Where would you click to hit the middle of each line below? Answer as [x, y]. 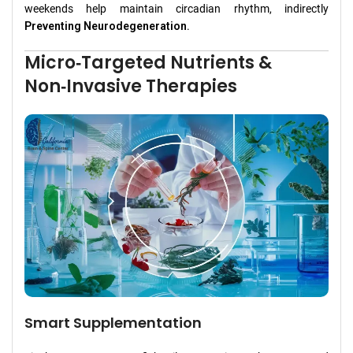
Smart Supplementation [113, 322]
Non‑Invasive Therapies [131, 87]
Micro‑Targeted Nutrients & [148, 63]
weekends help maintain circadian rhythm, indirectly [176, 9]
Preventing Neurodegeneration [106, 26]
